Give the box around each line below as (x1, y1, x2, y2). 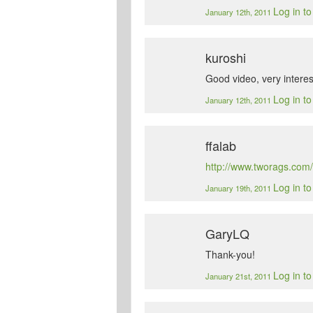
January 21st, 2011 (205, 270, 274, 282)
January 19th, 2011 (205, 182, 274, 194)
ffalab (205, 136, 237, 155)
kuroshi (205, 48, 247, 67)
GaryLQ (205, 224, 250, 243)
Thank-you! (205, 247, 256, 262)
